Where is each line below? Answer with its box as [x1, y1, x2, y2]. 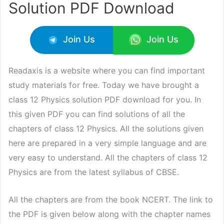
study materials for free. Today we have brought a [8, 80, 199, 90]
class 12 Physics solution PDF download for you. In [8, 94, 201, 105]
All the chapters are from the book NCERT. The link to [8, 194, 213, 204]
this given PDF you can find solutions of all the [8, 109, 185, 119]
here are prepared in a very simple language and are [8, 138, 206, 148]
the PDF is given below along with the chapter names [8, 208, 210, 219]
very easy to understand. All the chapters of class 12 [8, 152, 207, 163]
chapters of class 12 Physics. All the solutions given [8, 123, 203, 134]
